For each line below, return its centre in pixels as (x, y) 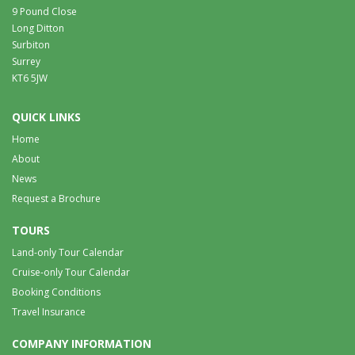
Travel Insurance (49, 311)
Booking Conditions (56, 292)
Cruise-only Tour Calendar (71, 272)
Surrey (26, 61)
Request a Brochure (56, 198)
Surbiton (31, 44)
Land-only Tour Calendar (68, 252)
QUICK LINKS (46, 116)
